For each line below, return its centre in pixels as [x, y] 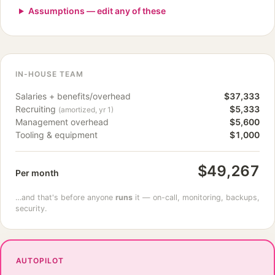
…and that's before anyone [65, 197]
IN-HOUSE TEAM [49, 74]
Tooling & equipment [56, 135]
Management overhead [62, 122]
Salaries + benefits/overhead [73, 96]
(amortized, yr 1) [86, 110]
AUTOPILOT [40, 260]
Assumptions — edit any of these [97, 11]
